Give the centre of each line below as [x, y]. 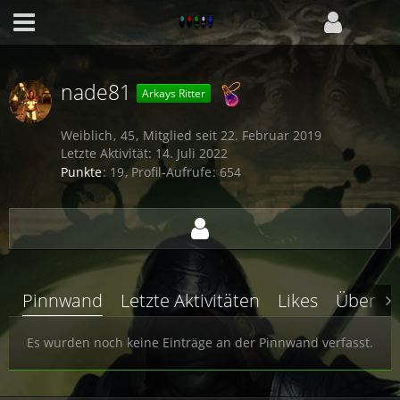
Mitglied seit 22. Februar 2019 [232, 135]
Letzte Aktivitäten [190, 301]
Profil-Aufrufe [171, 172]
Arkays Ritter [174, 93]
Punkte [81, 172]
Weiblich [87, 135]
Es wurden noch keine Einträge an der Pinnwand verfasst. [200, 343]
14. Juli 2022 [192, 153]
